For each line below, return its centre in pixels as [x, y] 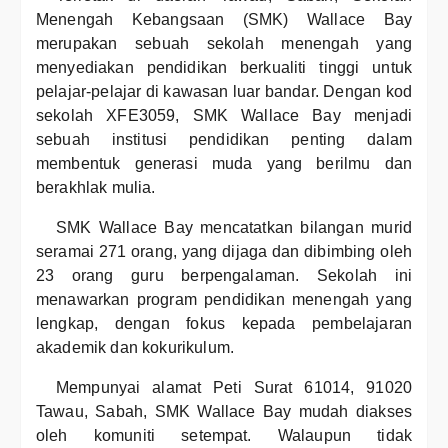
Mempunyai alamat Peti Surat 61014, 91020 [234, 387]
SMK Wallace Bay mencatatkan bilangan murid [234, 227]
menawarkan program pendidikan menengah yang [224, 299]
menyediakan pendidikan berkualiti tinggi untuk [224, 67]
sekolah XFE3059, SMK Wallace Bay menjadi [224, 115]
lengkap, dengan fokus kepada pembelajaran [224, 323]
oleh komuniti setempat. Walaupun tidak [224, 435]
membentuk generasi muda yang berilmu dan [224, 163]
